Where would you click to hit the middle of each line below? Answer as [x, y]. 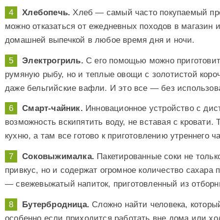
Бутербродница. [56, 204]
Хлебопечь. [46, 13]
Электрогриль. [53, 60]
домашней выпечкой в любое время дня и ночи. [100, 40]
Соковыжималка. [58, 156]
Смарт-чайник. [53, 109]
